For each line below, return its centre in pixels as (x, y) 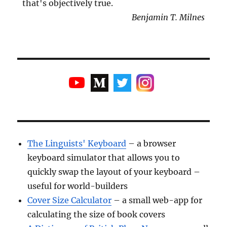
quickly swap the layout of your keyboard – (114, 172)
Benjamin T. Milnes (168, 17)
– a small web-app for (157, 200)
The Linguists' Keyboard (77, 143)
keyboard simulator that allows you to (104, 157)
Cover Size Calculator (70, 200)
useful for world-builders (78, 186)
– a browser (151, 143)
